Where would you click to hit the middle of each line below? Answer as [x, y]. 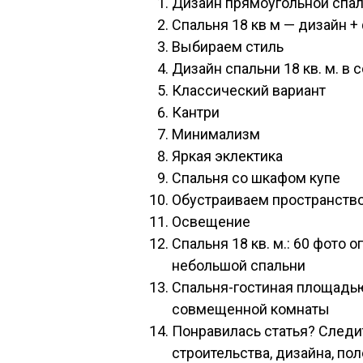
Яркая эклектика [227, 156]
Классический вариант [249, 90]
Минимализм [216, 134]
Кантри [196, 112]
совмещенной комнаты [251, 309]
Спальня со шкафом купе [256, 178]
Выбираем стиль [228, 47]
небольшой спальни [239, 265]
